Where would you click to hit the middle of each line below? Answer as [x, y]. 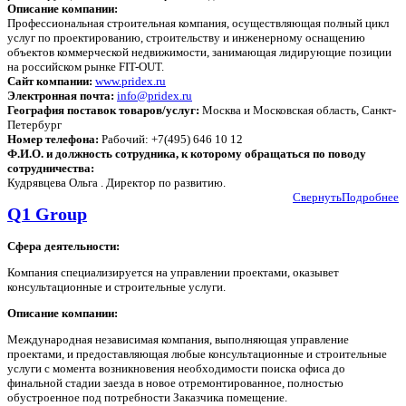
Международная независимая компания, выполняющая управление [178, 340]
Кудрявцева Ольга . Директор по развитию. [116, 183]
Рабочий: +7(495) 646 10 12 [174, 139]
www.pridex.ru [130, 81]
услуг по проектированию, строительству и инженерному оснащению [186, 38]
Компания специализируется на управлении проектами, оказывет [173, 273]
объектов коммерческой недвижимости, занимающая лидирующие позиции [199, 52]
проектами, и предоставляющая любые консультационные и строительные [197, 354]
